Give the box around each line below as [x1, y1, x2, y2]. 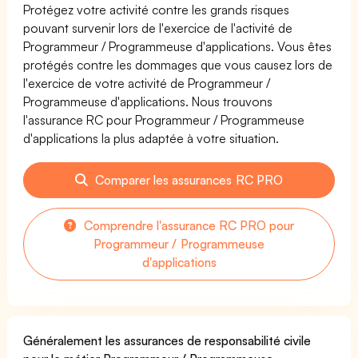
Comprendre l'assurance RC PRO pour [80, 217, 295, 233]
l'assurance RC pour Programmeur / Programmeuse [23, 111, 305, 128]
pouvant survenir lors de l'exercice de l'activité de [23, 19, 293, 36]
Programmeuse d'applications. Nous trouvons [23, 93, 273, 109]
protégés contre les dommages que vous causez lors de [23, 56, 333, 73]
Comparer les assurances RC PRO [92, 171, 283, 188]
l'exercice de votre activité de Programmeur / [23, 74, 271, 91]
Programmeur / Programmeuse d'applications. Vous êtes [23, 38, 332, 54]
